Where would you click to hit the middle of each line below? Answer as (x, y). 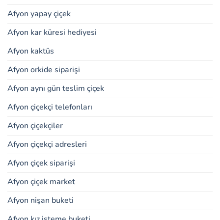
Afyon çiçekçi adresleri (47, 145)
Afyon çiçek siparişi (41, 163)
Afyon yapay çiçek (39, 14)
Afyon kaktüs (31, 51)
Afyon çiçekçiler (35, 126)
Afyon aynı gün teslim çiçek (56, 89)
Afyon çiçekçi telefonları (50, 107)
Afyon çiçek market (41, 182)
